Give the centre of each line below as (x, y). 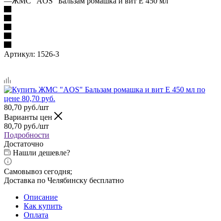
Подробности (27, 135)
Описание (41, 197)
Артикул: (19, 54)
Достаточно (24, 144)
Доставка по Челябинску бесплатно (64, 180)
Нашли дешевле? (41, 152)
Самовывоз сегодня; (38, 171)
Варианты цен (29, 117)
